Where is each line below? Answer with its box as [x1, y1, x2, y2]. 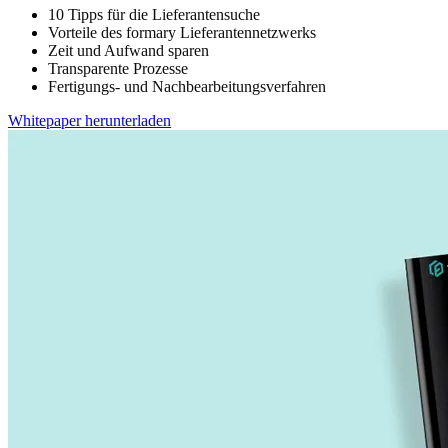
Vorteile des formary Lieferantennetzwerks [48, 24, 316, 42]
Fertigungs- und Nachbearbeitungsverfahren [48, 78, 326, 96]
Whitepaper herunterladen [8, 112, 171, 130]
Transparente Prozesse [48, 60, 188, 78]
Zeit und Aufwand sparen [48, 42, 209, 60]
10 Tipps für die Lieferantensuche [48, 6, 260, 24]
